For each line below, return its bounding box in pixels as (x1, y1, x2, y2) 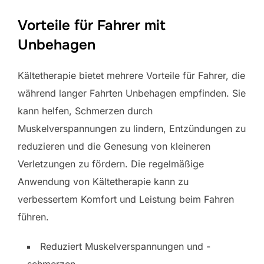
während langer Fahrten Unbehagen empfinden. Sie (18, 87, 246, 99)
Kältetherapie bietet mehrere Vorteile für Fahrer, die (18, 69, 245, 81)
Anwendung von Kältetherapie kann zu (18, 175, 189, 187)
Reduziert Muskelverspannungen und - (40, 240, 210, 252)
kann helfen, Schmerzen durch (18, 104, 153, 117)
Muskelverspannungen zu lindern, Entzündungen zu (18, 122, 246, 134)
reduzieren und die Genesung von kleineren (18, 140, 210, 152)
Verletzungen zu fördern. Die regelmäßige (18, 157, 204, 170)
